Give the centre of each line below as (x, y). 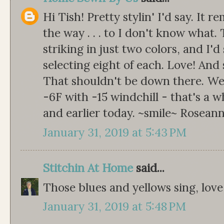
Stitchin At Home (88, 168)
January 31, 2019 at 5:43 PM (115, 132)
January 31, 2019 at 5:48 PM (114, 206)
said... (149, 168)
